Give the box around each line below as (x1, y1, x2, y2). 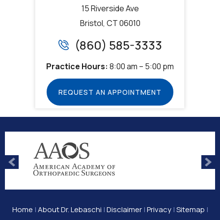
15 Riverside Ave (81, 2, 139, 14)
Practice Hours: (46, 60, 110, 72)
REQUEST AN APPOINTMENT (58, 87, 162, 97)
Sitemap (176, 204, 205, 215)
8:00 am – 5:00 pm (110, 60, 174, 72)
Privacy (146, 204, 171, 215)
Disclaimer (106, 204, 142, 215)
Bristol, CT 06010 (80, 17, 140, 28)
